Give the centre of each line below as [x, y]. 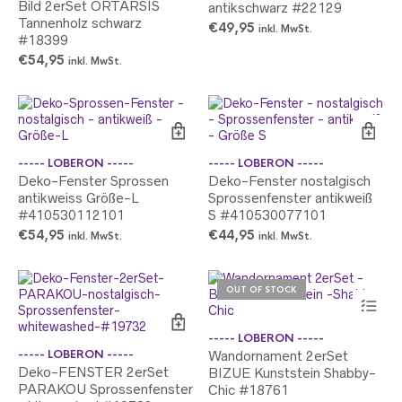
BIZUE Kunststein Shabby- [293, 373]
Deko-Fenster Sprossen [93, 181]
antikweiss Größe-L [79, 198]
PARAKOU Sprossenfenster [105, 389]
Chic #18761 [249, 390]
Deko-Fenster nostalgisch [290, 181]
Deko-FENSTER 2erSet [93, 372]
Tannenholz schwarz [80, 23]
